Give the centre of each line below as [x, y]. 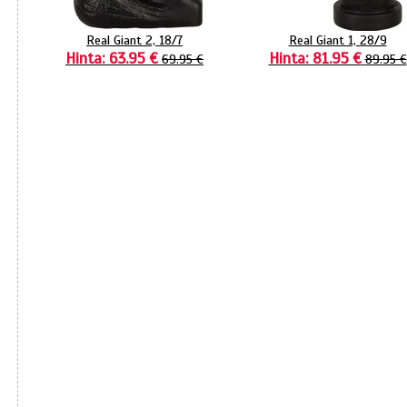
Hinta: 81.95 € [315, 58]
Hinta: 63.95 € [112, 58]
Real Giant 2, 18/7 [134, 40]
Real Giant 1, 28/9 [338, 40]
